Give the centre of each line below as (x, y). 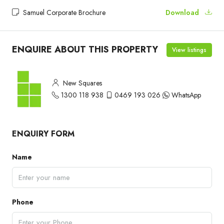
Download (183, 12)
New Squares (81, 83)
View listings (189, 50)
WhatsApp (186, 95)
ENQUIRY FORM (43, 133)
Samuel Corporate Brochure (63, 12)
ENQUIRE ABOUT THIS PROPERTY (85, 50)
